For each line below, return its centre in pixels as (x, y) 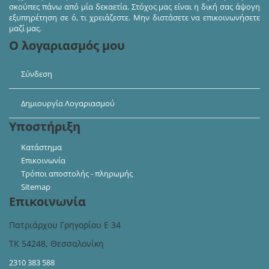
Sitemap (36, 187)
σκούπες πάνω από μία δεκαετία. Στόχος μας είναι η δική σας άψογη (134, 7)
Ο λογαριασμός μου (67, 46)
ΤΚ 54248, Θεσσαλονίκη (56, 244)
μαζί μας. (25, 29)
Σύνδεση (37, 74)
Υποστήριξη (45, 127)
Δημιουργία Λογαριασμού (68, 104)
